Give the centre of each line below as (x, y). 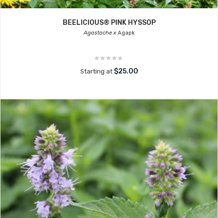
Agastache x (100, 33)
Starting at (97, 71)
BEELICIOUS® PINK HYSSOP (109, 23)
